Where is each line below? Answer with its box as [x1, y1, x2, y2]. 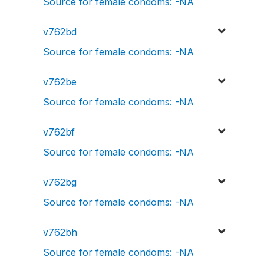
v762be [43, 76, 77, 88]
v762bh [43, 226, 77, 239]
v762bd [43, 26, 77, 38]
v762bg [43, 176, 77, 189]
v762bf [43, 126, 75, 138]
